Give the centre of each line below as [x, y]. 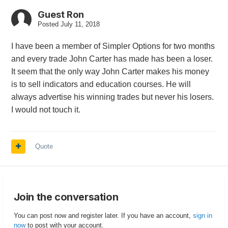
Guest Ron [61, 15]
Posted [49, 24]
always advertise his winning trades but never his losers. [112, 97]
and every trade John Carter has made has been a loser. [112, 59]
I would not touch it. [46, 110]
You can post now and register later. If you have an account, [103, 216]
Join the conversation [66, 197]
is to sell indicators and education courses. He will [101, 84]
